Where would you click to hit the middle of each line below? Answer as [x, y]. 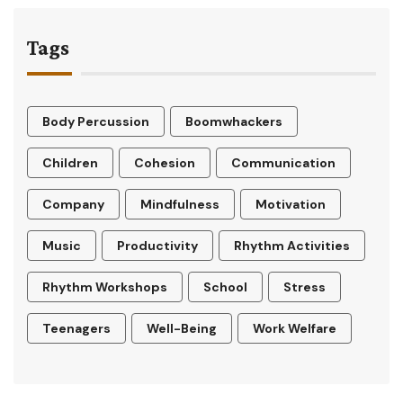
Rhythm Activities [292, 246]
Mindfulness [180, 205]
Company [73, 205]
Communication [283, 163]
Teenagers [76, 329]
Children [70, 163]
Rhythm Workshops [105, 287]
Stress [304, 287]
